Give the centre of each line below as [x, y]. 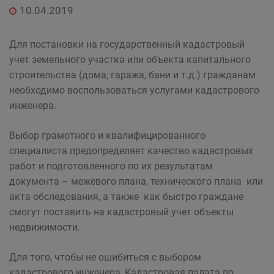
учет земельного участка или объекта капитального [130, 60]
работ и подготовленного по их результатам [111, 166]
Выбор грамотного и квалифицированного [107, 135]
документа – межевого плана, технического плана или [136, 181]
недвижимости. [45, 227]
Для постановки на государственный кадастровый [127, 44]
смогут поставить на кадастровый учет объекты [121, 212]
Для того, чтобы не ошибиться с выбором [105, 257]
